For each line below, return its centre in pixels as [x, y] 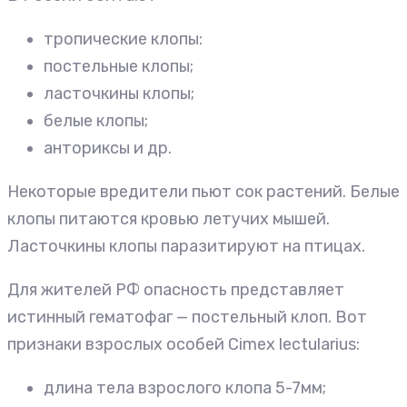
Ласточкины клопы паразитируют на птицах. [186, 246]
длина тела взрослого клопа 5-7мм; [185, 387]
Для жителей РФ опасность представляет [176, 289]
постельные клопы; [119, 66]
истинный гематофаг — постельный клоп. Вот [187, 317]
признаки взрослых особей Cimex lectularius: [184, 344]
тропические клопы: [123, 39]
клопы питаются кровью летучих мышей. [169, 218]
